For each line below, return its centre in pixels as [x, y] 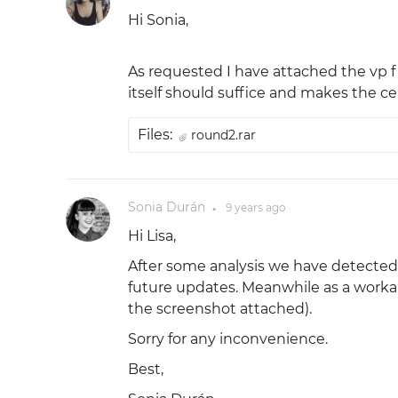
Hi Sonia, [158, 20]
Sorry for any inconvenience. [227, 339]
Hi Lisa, [151, 236]
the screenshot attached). [219, 309]
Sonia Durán [166, 207]
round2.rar [223, 135]
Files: [155, 135]
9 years [244, 207]
